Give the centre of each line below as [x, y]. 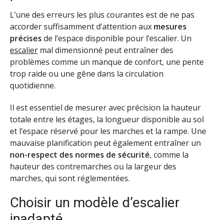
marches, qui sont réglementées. [70, 178]
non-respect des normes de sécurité [80, 154]
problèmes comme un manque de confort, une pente [107, 62]
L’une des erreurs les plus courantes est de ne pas [102, 14]
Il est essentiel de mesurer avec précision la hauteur [105, 107]
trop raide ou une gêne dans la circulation [87, 73]
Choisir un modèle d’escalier [95, 202]
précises [26, 38]
